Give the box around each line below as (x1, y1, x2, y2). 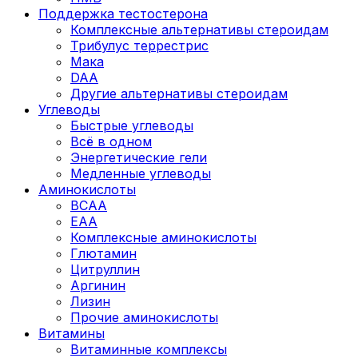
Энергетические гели (70, 149, 207, 165)
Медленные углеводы (70, 165, 211, 181)
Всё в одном (70, 133, 152, 149)
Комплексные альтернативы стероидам (70, 21, 328, 38)
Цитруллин (70, 261, 140, 277)
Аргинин (70, 276, 125, 293)
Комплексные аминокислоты (70, 229, 257, 245)
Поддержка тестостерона (38, 5, 208, 22)
